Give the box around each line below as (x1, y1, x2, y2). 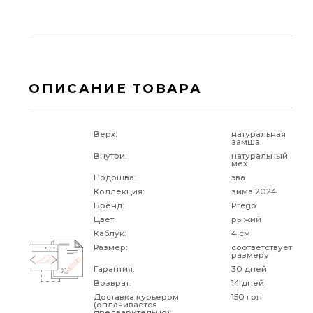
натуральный (231, 151, 288, 161)
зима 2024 (231, 187, 277, 197)
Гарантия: (93, 264, 135, 275)
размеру (231, 250, 269, 261)
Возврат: (93, 278, 131, 289)
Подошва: (93, 173, 136, 183)
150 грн (231, 292, 262, 303)
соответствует (231, 242, 292, 253)
